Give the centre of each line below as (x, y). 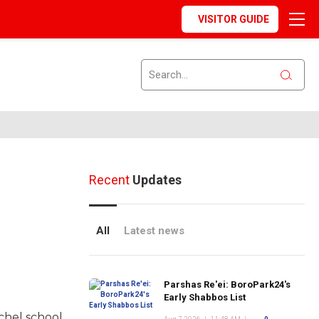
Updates (155, 180)
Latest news (154, 231)
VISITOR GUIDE (234, 19)
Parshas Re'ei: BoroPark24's (227, 284)
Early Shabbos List (204, 297)
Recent (109, 180)
